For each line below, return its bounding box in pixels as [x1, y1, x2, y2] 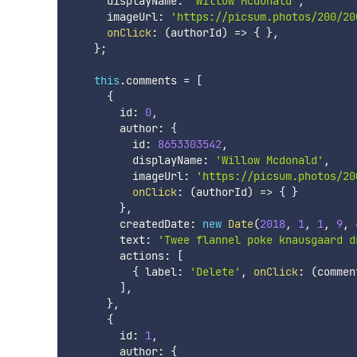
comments [125, 73, 183, 88]
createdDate [68, 216, 190, 231]
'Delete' [189, 264, 241, 279]
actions [68, 248, 164, 263]
